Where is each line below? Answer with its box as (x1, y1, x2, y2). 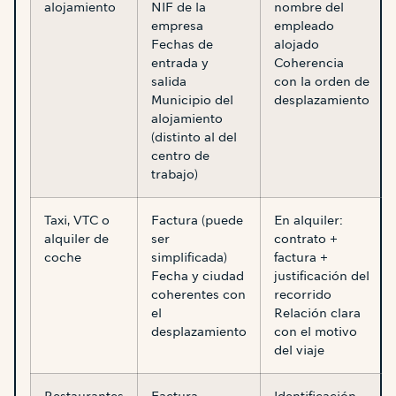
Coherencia (274, 55, 344, 72)
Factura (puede (151, 212, 243, 229)
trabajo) (151, 166, 198, 183)
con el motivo (274, 324, 357, 340)
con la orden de (274, 73, 369, 90)
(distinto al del (151, 129, 237, 146)
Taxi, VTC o (44, 212, 110, 229)
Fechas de (151, 36, 213, 53)
